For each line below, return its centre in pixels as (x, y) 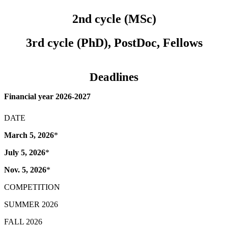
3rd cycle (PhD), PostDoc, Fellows (114, 43)
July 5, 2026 (25, 153)
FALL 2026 (23, 222)
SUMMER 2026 (31, 205)
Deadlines (114, 77)
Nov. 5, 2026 (25, 170)
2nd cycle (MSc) (114, 19)
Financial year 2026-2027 (47, 97)
